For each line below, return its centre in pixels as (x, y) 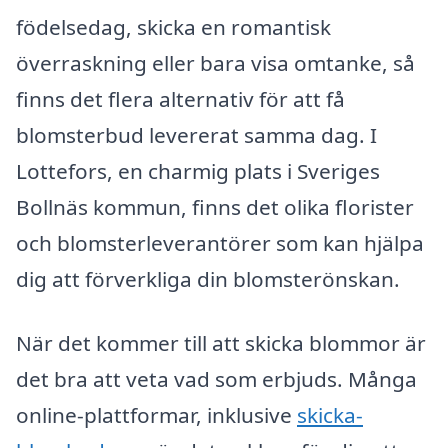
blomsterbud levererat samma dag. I (196, 135)
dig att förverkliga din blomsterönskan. (208, 279)
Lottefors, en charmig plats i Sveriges (198, 171)
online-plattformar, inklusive (156, 414)
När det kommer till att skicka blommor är (221, 342)
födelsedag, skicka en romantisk (173, 27)
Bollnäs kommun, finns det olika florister (215, 207)
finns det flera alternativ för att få (180, 99)
